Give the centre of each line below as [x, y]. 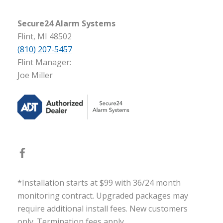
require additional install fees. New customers [103, 209]
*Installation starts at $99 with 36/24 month [99, 183]
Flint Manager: [44, 62]
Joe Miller [36, 75]
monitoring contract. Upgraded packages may [103, 196]
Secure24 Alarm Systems [66, 24]
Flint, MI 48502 [45, 37]
